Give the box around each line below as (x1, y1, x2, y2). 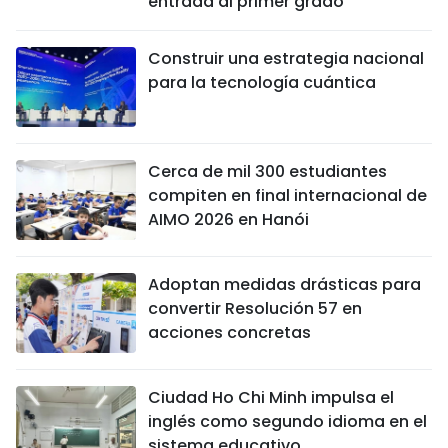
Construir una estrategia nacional (148, 46, 424, 70)
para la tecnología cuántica (148, 70, 376, 94)
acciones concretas (148, 320, 311, 344)
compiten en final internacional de (148, 183, 427, 207)
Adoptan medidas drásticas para (148, 272, 421, 296)
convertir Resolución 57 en (148, 296, 362, 320)
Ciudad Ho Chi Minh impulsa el (148, 385, 394, 409)
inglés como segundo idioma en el (148, 409, 427, 433)
